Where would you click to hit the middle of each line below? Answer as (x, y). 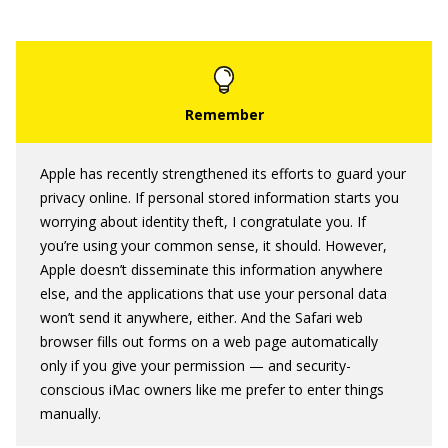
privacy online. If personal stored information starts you (219, 197)
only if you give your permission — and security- (195, 365)
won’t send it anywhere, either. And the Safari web (201, 317)
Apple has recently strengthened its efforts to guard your (223, 173)
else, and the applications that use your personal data (213, 293)
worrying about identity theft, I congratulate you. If (203, 221)
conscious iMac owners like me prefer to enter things (212, 389)
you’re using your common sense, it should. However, (213, 245)
